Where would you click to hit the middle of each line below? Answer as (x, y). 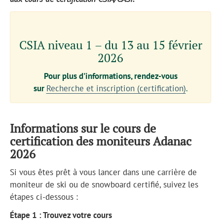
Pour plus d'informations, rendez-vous (110, 76)
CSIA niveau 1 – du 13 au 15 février (110, 45)
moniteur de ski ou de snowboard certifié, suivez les (104, 184)
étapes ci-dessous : (44, 197)
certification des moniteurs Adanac (101, 141)
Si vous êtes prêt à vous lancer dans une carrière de (103, 172)
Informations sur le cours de (83, 128)
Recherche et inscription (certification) (116, 88)
